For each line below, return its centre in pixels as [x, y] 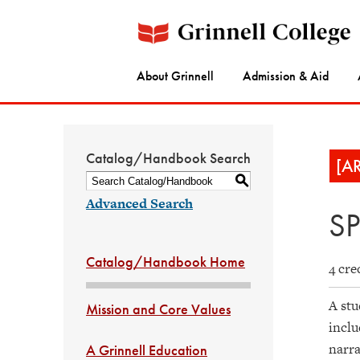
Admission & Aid [286, 76]
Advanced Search [139, 203]
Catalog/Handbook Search [168, 158]
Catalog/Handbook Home [166, 262]
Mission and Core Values [158, 309]
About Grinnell [175, 76]
